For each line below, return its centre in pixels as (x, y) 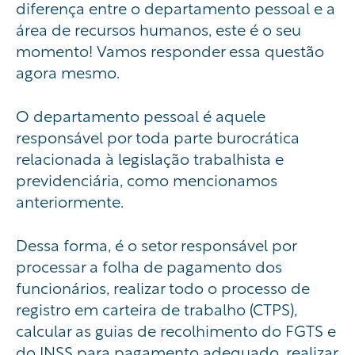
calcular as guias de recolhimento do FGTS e (176, 330)
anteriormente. (71, 200)
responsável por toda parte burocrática (158, 136)
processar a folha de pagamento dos (149, 265)
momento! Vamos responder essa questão (170, 50)
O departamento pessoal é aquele (141, 115)
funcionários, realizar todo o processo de (163, 287)
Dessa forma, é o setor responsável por (156, 244)
